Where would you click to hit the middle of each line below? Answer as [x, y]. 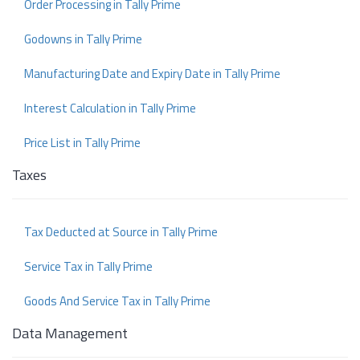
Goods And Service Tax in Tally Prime [117, 301]
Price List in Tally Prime [82, 143]
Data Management [70, 333]
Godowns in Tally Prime [83, 39]
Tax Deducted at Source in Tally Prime [121, 232]
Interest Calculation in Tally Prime [110, 108]
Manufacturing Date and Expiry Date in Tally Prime [152, 74]
